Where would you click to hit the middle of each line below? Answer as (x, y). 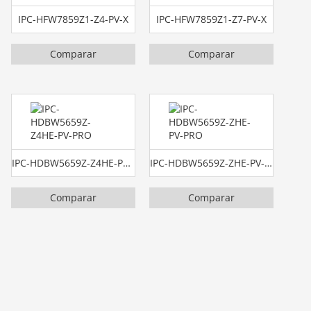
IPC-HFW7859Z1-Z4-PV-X (74, 19)
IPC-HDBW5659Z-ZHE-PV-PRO (269, 162)
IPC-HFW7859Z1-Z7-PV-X (212, 19)
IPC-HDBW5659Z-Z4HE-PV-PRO (127, 162)
